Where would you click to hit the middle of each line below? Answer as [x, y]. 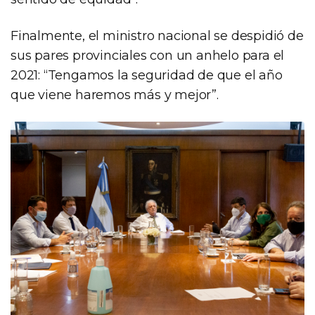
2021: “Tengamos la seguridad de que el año [147, 75]
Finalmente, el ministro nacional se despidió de [157, 36]
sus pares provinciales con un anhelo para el [148, 55]
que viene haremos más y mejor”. [115, 95]
